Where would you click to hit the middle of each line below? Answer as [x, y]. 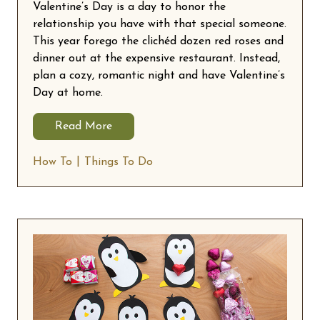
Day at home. [68, 93]
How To [52, 162]
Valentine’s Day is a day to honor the [129, 7]
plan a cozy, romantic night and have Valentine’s [159, 76]
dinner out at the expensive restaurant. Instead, [156, 59]
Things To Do [119, 162]
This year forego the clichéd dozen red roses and [158, 42]
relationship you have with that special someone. [160, 25]
